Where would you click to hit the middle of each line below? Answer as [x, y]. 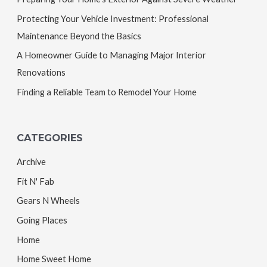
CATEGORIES [49, 137]
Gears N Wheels [48, 201]
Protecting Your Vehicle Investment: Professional [112, 18]
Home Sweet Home [54, 259]
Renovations [41, 73]
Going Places [42, 221]
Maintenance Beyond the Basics [79, 36]
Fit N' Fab [35, 181]
